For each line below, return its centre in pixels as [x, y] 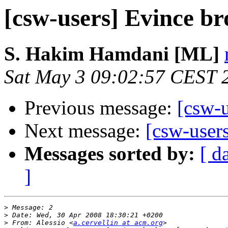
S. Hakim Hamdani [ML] [112, 54]
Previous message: [101, 108]
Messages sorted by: [110, 154]
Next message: [85, 131]
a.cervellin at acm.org [118, 223]
